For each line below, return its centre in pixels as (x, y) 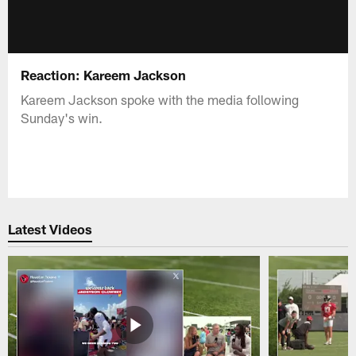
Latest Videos (50, 229)
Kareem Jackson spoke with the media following (160, 99)
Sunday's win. (62, 117)
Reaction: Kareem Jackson (104, 74)
